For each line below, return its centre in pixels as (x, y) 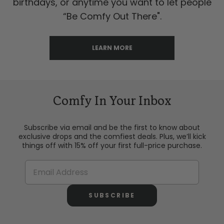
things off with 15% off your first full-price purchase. (112, 146)
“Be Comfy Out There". (112, 16)
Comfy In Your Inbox (112, 102)
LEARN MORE (112, 48)
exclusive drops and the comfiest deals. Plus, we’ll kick (112, 137)
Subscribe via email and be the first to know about (112, 128)
